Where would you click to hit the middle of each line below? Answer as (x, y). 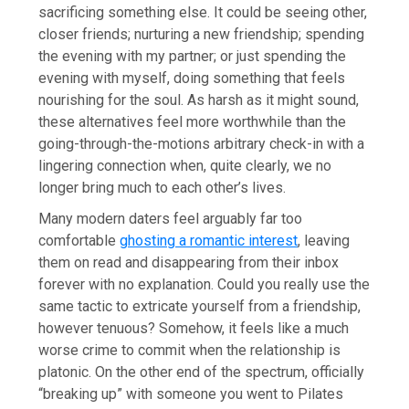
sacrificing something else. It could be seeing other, (203, 12)
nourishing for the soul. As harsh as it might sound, (199, 100)
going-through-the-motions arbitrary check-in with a (202, 143)
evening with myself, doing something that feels (192, 78)
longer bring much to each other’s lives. (163, 187)
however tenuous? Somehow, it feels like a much (194, 328)
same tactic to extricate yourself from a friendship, (200, 306)
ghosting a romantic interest (209, 240)
